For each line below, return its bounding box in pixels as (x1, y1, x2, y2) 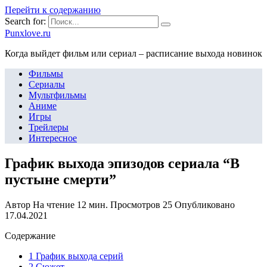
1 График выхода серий (29, 250, 123, 261)
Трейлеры (29, 122, 69, 132)
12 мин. (74, 199, 108, 210)
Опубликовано (175, 199, 235, 210)
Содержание (5, 230, 55, 241)
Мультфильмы (29, 90, 86, 100)
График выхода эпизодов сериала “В (5, 155, 240, 171)
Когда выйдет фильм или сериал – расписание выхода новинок (5, 48, 262, 58)
